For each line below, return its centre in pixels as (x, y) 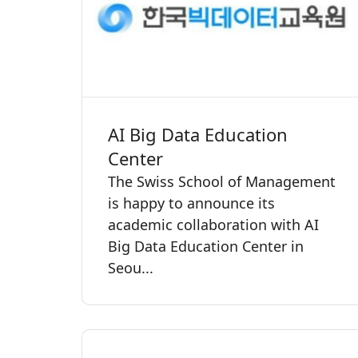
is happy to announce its (191, 203)
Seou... (131, 267)
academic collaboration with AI (213, 224)
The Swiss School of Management (222, 181)
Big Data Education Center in (206, 246)
